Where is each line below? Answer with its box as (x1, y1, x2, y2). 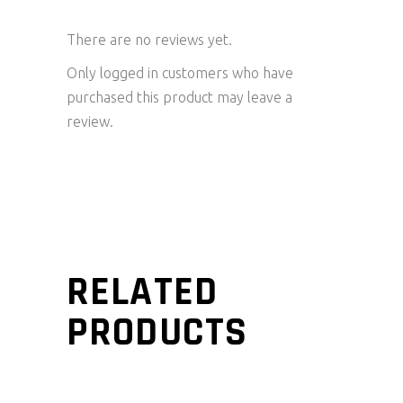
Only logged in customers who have (67, 65, 293, 81)
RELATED (67, 266, 218, 318)
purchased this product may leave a (67, 89, 292, 105)
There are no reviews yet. (67, 31, 232, 48)
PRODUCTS (67, 307, 247, 359)
